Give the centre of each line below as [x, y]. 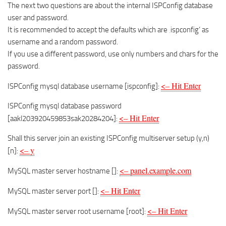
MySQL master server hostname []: [64, 171]
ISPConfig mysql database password [65, 106]
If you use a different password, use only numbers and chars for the [113, 54]
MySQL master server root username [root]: [77, 211]
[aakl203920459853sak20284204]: [63, 119]
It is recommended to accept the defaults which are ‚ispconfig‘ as [108, 30]
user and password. [38, 18]
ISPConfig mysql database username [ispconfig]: [84, 86]
